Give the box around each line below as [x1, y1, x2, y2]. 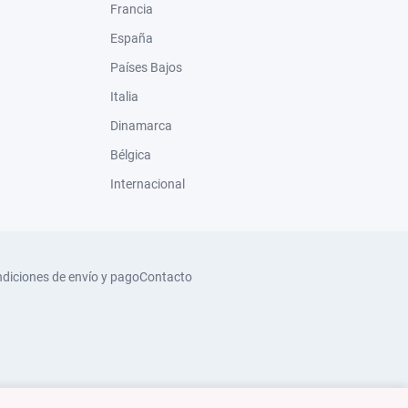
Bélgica [110, 148, 151, 162]
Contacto [139, 270, 192, 284]
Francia [110, 2, 153, 16]
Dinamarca [110, 118, 172, 133]
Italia [110, 89, 138, 104]
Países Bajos [110, 60, 182, 75]
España [110, 31, 153, 46]
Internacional [110, 177, 185, 191]
